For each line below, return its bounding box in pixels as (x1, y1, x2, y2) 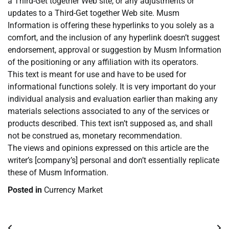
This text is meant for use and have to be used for (8, 70, 186, 80)
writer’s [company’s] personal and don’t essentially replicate (8, 155, 219, 166)
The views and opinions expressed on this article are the (8, 143, 209, 153)
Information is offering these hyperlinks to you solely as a (8, 20, 214, 31)
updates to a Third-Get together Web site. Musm (8, 8, 179, 18)
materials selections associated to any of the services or (8, 106, 209, 117)
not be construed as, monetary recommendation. (8, 131, 182, 141)
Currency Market (44, 185, 103, 195)
